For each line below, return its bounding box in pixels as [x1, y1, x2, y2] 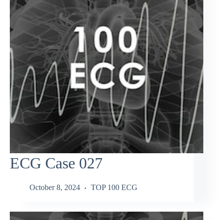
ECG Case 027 [10, 154, 103, 172]
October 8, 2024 [29, 183, 80, 192]
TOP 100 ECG [91, 183, 137, 192]
